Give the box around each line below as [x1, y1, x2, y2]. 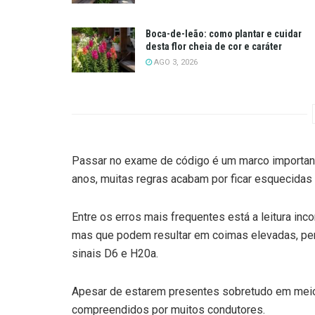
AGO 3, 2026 [152, 57, 198, 67]
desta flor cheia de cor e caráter [146, 40, 282, 52]
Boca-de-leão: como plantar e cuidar [146, 27, 302, 39]
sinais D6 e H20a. [72, 247, 158, 261]
